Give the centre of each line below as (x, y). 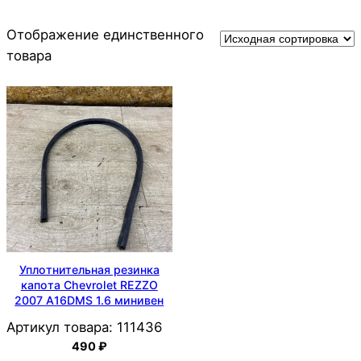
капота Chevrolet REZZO (89, 284)
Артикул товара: (60, 328)
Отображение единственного (105, 35)
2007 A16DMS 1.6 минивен (89, 300)
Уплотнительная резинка (89, 269)
